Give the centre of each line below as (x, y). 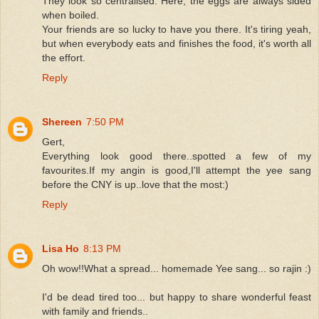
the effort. (64, 57)
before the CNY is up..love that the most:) (135, 184)
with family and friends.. (95, 311)
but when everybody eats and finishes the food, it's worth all (177, 43)
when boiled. (70, 15)
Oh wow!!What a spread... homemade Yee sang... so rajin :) (177, 268)
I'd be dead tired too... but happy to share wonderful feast (177, 297)
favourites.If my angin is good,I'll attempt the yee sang (177, 170)
